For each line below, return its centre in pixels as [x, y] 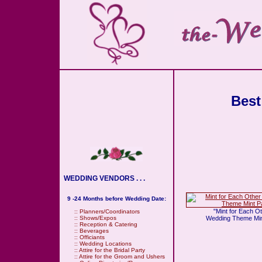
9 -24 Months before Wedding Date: [117, 199]
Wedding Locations [106, 244]
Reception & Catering [108, 224]
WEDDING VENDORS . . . [103, 178]
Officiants [92, 237]
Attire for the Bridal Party [112, 250]
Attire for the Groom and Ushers [122, 256]
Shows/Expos [98, 218]
